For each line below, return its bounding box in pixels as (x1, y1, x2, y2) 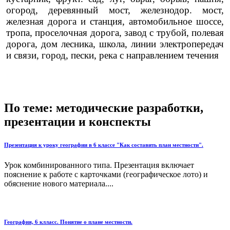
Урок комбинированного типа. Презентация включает (4, 160, 194, 169)
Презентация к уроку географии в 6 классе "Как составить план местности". (4, 141, 203, 148)
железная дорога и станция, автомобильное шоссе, (6, 16, 224, 27)
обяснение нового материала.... (4, 179, 113, 188)
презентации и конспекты (4, 114, 151, 128)
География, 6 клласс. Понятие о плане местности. (4, 218, 132, 225)
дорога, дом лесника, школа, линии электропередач (6, 39, 224, 50)
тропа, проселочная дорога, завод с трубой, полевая (6, 27, 224, 39)
